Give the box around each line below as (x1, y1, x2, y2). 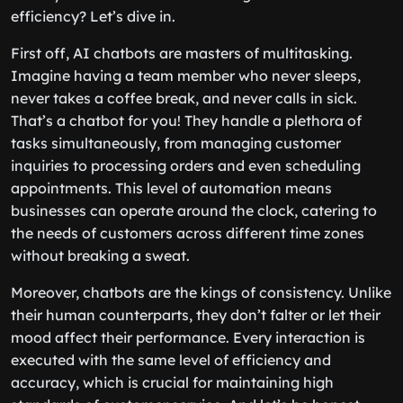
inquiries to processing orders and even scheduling (11, 157, 361, 175)
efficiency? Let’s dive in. (11, 7, 175, 25)
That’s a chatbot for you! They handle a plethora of (11, 112, 362, 130)
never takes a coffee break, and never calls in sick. (11, 89, 357, 107)
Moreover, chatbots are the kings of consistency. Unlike (11, 283, 391, 301)
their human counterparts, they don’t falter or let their (11, 306, 381, 324)
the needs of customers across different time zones (11, 224, 364, 242)
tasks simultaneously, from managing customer (11, 134, 341, 152)
